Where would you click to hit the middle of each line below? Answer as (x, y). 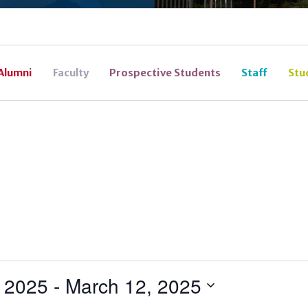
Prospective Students (165, 73)
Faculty (70, 73)
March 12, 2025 (133, 285)
